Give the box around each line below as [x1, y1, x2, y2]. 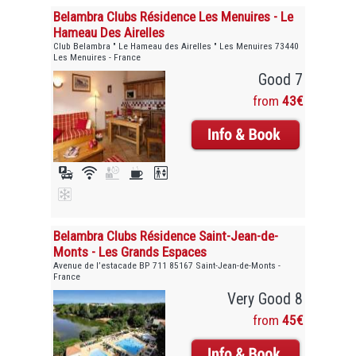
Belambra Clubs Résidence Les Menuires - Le [53, 8, 294, 25]
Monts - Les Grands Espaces [53, 244, 207, 261]
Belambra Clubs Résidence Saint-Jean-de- [53, 228, 279, 245]
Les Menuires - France [53, 51, 141, 63]
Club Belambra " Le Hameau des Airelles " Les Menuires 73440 [53, 40, 300, 52]
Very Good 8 [226, 290, 303, 309]
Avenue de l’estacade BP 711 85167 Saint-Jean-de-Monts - [53, 260, 281, 272]
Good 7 [257, 70, 303, 89]
